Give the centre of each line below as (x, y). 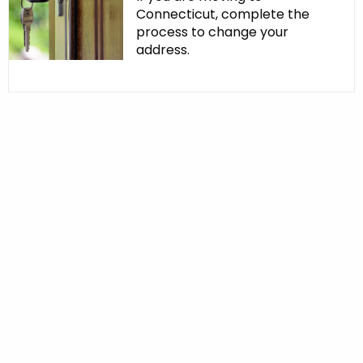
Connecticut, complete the (222, 15)
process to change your (212, 32)
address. (162, 50)
